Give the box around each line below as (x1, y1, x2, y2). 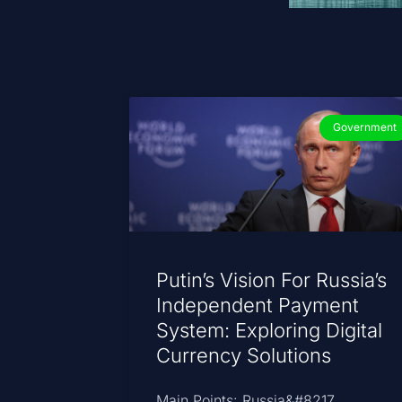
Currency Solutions (156, 343, 332, 367)
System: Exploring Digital (156, 318, 383, 342)
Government (332, 120, 397, 135)
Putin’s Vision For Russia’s (156, 267, 388, 292)
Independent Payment (156, 293, 360, 317)
